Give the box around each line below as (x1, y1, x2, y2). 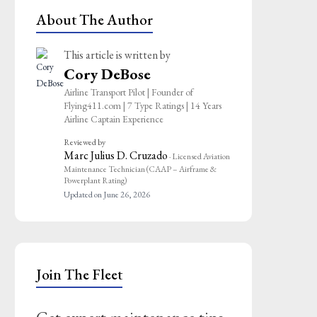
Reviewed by (64, 136, 106, 148)
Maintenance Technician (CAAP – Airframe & (64, 163, 217, 175)
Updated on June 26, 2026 (64, 188, 151, 200)
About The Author (36, 9, 154, 29)
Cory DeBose (64, 63, 151, 83)
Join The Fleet (36, 264, 123, 284)
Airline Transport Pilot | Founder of (64, 85, 194, 98)
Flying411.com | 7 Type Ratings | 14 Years (64, 98, 222, 112)
